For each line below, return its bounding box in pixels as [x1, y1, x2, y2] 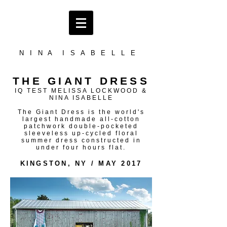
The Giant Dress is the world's [17, 108, 145, 116]
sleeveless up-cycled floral [24, 130, 138, 137]
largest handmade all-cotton [22, 116, 140, 123]
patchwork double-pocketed [24, 123, 138, 130]
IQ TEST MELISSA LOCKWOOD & [15, 87, 147, 94]
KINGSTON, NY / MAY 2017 [20, 160, 142, 167]
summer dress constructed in [21, 137, 141, 144]
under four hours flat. [36, 144, 126, 151]
